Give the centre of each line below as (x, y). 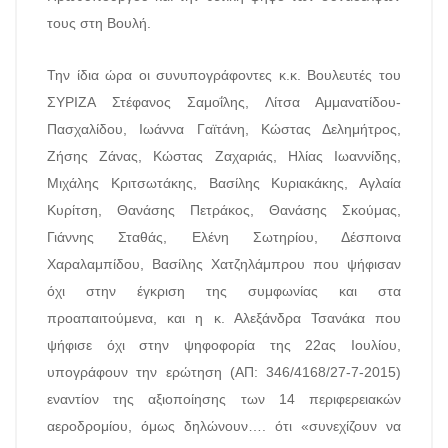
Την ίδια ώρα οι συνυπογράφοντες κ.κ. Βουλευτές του (224, 75)
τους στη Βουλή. (99, 23)
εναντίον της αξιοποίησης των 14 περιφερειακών (224, 399)
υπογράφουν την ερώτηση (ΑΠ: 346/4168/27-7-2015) (224, 372)
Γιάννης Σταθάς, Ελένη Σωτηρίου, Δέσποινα (224, 237)
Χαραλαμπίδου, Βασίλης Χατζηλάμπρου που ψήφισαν (224, 264)
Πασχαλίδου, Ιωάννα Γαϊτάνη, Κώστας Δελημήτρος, (224, 129)
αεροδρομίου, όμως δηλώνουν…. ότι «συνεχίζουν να (224, 426)
